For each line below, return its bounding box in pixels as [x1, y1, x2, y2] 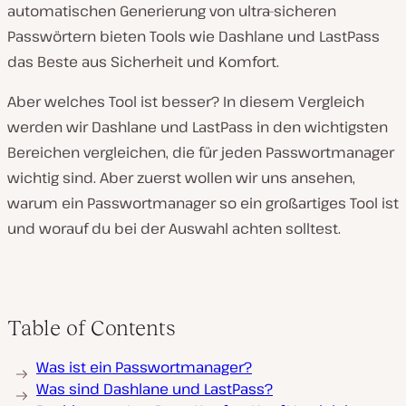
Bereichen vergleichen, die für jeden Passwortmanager [7, 142, 394, 162]
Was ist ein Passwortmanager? [36, 357, 252, 377]
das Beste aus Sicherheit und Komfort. [7, 52, 279, 72]
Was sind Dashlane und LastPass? [36, 379, 273, 399]
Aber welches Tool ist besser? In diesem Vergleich [7, 92, 364, 111]
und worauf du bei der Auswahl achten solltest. [7, 218, 341, 238]
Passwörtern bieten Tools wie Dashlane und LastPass [7, 26, 380, 46]
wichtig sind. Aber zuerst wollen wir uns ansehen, [7, 168, 355, 188]
